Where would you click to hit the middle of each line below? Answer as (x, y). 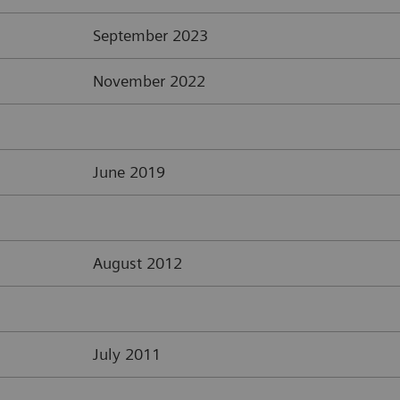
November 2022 (149, 80)
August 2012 (137, 262)
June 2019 (129, 171)
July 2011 (127, 354)
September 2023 (150, 35)
